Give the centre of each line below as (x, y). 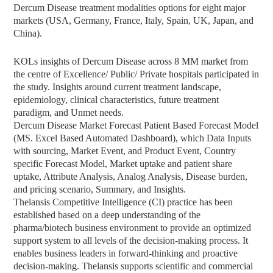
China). (28, 33)
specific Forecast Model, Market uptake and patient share (123, 163)
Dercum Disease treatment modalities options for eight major (130, 7)
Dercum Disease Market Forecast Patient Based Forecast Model (136, 125)
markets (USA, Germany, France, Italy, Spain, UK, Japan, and (134, 20)
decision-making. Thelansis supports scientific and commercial (133, 266)
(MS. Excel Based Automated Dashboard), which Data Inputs (133, 138)
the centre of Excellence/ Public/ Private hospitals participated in (136, 74)
